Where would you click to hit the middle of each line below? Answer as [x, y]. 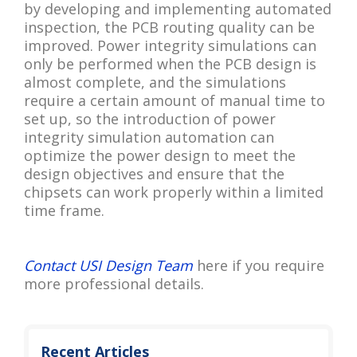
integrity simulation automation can [149, 137]
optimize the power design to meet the [160, 155]
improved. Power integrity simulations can [170, 45]
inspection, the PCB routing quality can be [169, 27]
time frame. [64, 210]
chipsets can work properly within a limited [174, 192]
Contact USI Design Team [108, 265]
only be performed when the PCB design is [170, 63]
